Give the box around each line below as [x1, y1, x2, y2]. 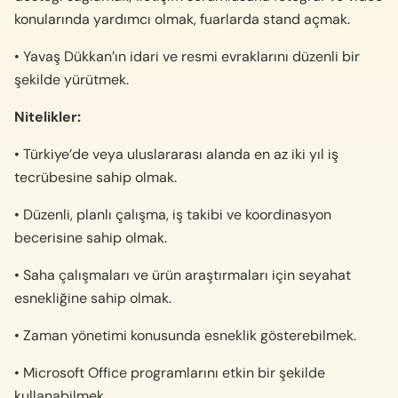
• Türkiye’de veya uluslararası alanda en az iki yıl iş [14, 144, 338, 163]
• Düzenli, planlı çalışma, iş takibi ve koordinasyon [14, 204, 331, 224]
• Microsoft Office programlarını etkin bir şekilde [14, 362, 325, 382]
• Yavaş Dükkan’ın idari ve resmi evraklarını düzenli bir [14, 46, 360, 66]
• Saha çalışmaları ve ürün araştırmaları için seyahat [14, 265, 351, 284]
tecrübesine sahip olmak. [14, 167, 177, 187]
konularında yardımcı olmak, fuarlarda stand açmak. [14, 9, 350, 28]
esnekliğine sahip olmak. [14, 288, 171, 307]
